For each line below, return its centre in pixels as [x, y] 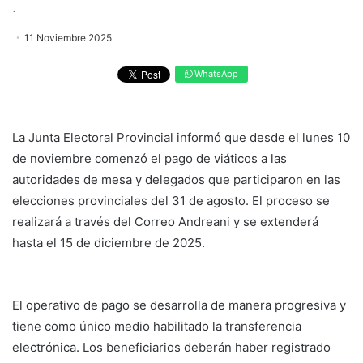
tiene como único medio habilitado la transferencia [157, 326]
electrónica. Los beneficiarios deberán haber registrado [171, 347]
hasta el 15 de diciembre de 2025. [109, 242]
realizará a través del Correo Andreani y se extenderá [165, 221]
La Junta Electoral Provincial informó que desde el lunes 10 [181, 137]
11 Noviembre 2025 [68, 38]
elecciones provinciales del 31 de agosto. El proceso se [171, 200]
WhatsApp [215, 74]
